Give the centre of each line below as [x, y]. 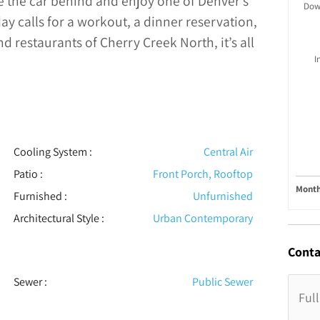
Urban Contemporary [203, 219]
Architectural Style [56, 219]
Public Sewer [223, 282]
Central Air [229, 152]
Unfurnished [223, 196]
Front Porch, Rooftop [203, 174]
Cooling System [50, 152]
